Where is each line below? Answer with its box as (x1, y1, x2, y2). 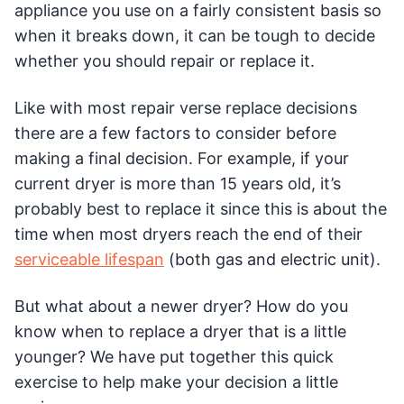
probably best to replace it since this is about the (14, 199, 387, 219)
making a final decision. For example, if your (14, 149, 349, 169)
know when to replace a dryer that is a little (14, 322, 346, 342)
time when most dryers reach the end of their (14, 225, 363, 244)
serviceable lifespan (14, 250, 164, 270)
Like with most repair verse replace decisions (14, 98, 357, 118)
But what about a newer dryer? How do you (14, 297, 348, 317)
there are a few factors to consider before (14, 124, 336, 143)
